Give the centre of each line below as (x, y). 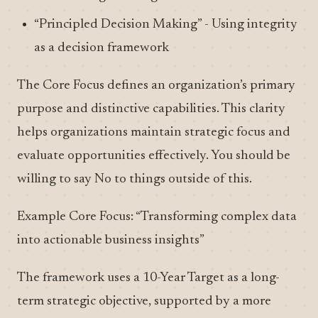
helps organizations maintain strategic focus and (154, 132)
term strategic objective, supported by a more (144, 301)
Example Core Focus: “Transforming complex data (157, 217)
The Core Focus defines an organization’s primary (156, 86)
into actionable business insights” (111, 240)
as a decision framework (102, 48)
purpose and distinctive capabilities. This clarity (151, 109)
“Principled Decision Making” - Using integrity (166, 24)
